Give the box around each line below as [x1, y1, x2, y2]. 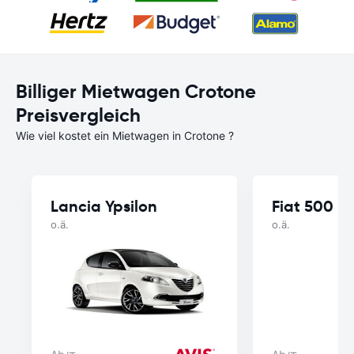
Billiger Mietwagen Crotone [16, 80, 256, 104]
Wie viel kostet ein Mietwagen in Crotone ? [16, 129, 234, 142]
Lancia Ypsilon [51, 196, 157, 217]
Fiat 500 [272, 196, 333, 217]
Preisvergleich [16, 104, 141, 127]
